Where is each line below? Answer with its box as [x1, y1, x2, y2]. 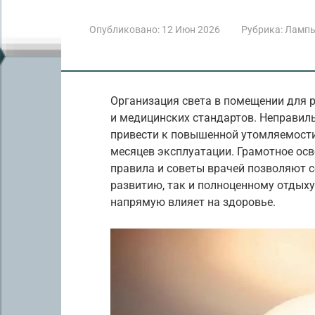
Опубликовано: [89, 24, 160, 35]
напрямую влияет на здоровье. [110, 195, 276, 209]
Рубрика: [241, 24, 283, 35]
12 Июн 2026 [162, 24, 220, 35]
